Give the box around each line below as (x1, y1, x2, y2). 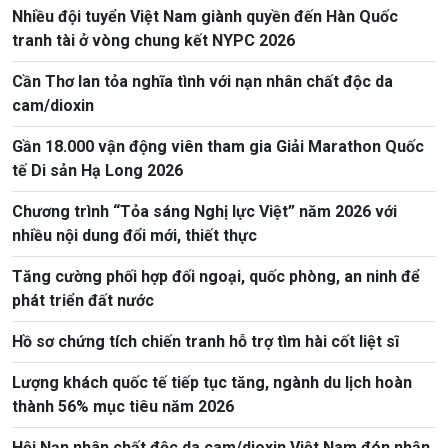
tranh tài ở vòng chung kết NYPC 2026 (12, 30, 295, 50)
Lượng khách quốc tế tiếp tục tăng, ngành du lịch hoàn (12, 372, 412, 392)
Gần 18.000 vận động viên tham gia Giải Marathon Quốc (12, 136, 424, 156)
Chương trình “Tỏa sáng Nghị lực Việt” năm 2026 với (12, 201, 397, 221)
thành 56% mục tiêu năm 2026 (12, 396, 234, 416)
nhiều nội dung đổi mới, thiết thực (12, 225, 257, 245)
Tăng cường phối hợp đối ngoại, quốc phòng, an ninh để (12, 266, 420, 286)
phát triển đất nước (12, 290, 154, 310)
